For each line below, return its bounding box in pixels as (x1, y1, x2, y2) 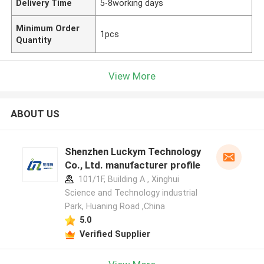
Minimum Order (16, 23, 80, 33)
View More (108, 70, 156, 82)
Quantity (16, 35, 52, 45)
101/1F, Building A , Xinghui (75, 174, 179, 184)
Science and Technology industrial (64, 188, 197, 198)
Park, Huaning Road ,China (64, 202, 165, 212)
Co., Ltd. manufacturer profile (64, 159, 200, 171)
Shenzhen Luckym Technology (64, 146, 201, 158)
